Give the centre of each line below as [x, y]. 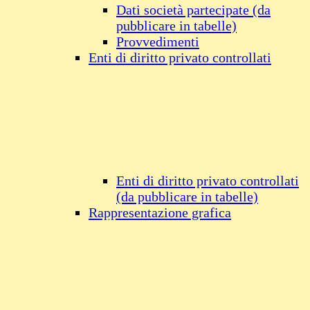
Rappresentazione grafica [160, 212]
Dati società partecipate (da [193, 9]
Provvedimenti [158, 41]
